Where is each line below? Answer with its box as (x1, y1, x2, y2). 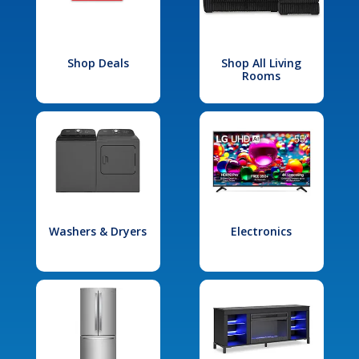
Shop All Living (221, 54, 301, 71)
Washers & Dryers (49, 223, 147, 239)
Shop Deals (67, 54, 129, 71)
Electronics (231, 223, 292, 239)
